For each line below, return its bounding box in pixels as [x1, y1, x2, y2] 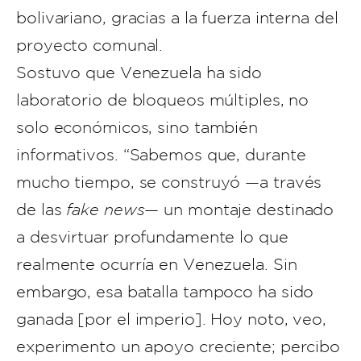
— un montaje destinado [144, 201, 334, 218]
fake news [66, 201, 145, 218]
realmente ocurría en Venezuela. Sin [16, 255, 297, 273]
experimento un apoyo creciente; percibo [16, 338, 341, 355]
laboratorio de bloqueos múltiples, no [16, 91, 309, 109]
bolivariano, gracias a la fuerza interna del [16, 9, 338, 27]
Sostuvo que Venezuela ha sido [16, 64, 263, 81]
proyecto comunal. [16, 36, 164, 54]
